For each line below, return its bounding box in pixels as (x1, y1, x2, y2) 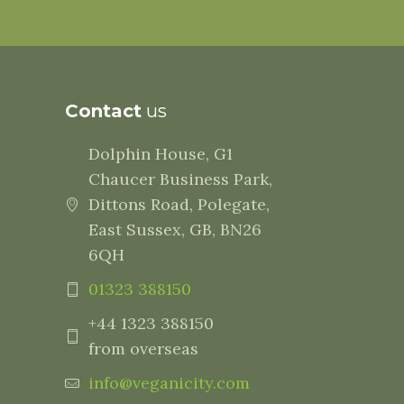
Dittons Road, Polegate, (87, 194, 270, 215)
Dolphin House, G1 (87, 143, 233, 164)
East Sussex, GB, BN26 (87, 219, 262, 240)
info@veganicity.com (87, 372, 250, 393)
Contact (64, 100, 142, 122)
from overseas (87, 338, 198, 359)
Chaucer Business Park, (87, 169, 272, 189)
